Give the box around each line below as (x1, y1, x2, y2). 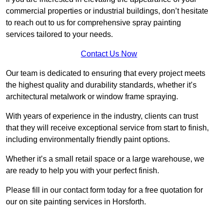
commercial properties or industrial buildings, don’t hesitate (6, 7, 208, 16)
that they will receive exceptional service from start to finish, (6, 124, 209, 132)
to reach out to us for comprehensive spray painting (6, 18, 181, 27)
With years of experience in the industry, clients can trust (6, 112, 198, 121)
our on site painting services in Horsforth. (6, 198, 146, 206)
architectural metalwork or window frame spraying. (6, 92, 178, 101)
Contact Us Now (81, 50, 137, 58)
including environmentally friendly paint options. (6, 135, 170, 144)
